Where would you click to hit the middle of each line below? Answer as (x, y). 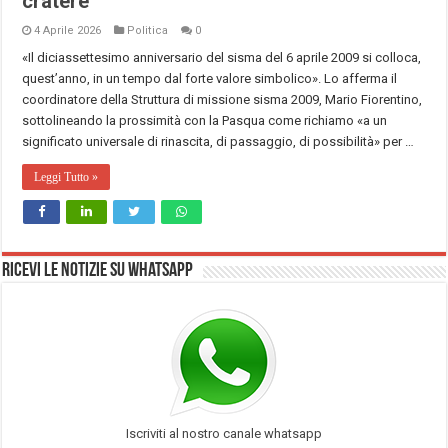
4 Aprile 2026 (68, 30)
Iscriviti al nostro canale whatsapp (223, 433)
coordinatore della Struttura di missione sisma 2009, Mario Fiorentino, (222, 99)
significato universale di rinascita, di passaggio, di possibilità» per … (218, 141)
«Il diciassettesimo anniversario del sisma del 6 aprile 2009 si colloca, (222, 57)
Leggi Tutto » (66, 176)
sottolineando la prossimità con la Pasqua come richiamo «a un (205, 120)
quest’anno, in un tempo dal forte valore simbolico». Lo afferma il (210, 78)
